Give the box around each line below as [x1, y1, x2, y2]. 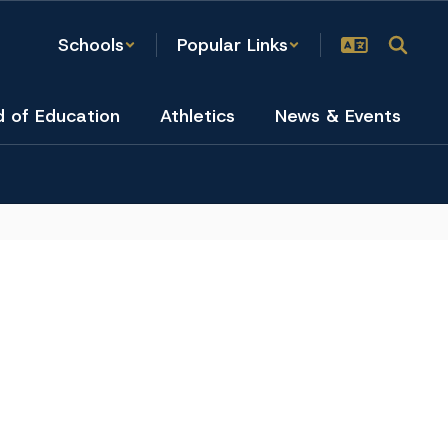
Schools [58, 33, 124, 57]
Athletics [160, 104, 235, 128]
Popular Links [177, 33, 288, 57]
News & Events [275, 104, 401, 128]
